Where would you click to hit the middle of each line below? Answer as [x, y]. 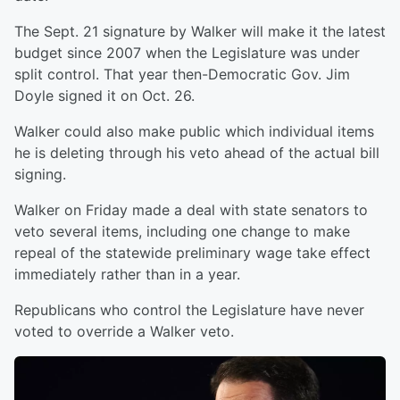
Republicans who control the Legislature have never [189, 310]
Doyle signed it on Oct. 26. [104, 96]
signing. [40, 174]
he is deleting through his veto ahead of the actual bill [197, 153]
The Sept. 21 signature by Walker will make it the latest [200, 31]
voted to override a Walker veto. [124, 331]
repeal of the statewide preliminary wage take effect [192, 253]
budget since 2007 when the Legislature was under [187, 53]
